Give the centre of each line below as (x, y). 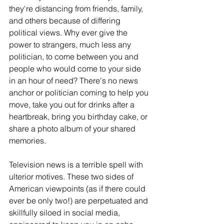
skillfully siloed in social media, (65, 213)
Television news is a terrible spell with (77, 165)
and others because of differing (66, 21)
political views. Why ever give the (69, 33)
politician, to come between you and (75, 57)
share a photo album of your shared (73, 129)
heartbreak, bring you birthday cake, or (79, 117)
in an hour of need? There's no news (74, 81)
